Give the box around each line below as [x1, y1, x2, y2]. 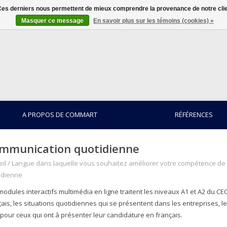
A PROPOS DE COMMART [22, 110, 97, 119]
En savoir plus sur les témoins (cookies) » [93, 17, 214, 24]
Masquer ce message [21, 17, 84, 24]
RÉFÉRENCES [175, 110, 213, 119]
